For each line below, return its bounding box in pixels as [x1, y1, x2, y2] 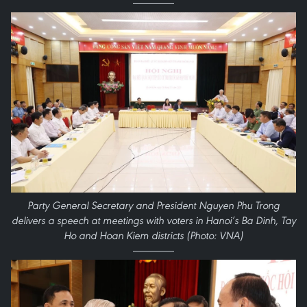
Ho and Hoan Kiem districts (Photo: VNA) [64, 228, 243, 242]
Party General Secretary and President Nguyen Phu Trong [27, 198, 280, 212]
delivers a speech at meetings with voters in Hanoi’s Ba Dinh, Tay [11, 213, 296, 227]
